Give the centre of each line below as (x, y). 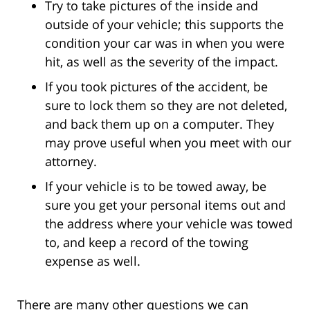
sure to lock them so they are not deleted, (166, 105)
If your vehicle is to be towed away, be (156, 186)
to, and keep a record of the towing (147, 242)
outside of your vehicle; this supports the (164, 24)
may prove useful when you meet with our (168, 142)
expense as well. (93, 261)
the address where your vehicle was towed (169, 223)
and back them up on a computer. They (159, 124)
